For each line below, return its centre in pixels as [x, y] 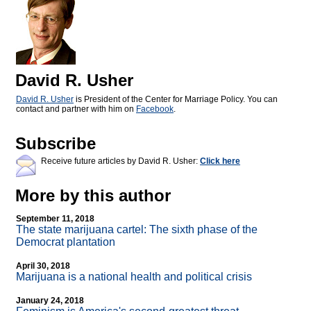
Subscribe [56, 144]
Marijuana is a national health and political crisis [134, 277]
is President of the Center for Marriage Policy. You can [176, 100]
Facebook [155, 109]
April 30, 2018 [43, 266]
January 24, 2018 [50, 301]
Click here [220, 161]
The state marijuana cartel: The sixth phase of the [137, 230]
